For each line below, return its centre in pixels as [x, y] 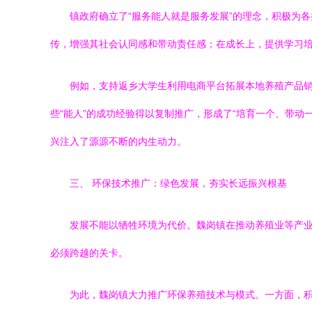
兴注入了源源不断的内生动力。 [118, 141]
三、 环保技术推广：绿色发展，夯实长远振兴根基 [178, 183]
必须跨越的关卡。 [89, 253]
